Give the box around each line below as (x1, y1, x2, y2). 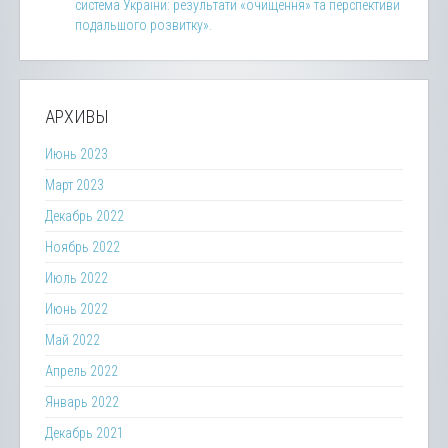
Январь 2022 (45, 394, 119, 410)
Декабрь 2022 (45, 208, 124, 224)
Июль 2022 (45, 270, 108, 286)
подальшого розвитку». (75, 17, 212, 33)
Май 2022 (45, 332, 100, 348)
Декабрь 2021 (45, 425, 124, 441)
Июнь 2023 (45, 146, 108, 162)
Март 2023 (45, 177, 104, 193)
